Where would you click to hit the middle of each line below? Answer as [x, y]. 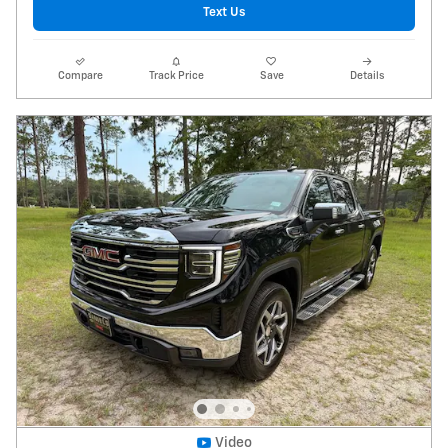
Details [367, 75]
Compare [81, 75]
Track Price [176, 75]
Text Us [224, 12]
